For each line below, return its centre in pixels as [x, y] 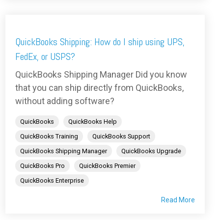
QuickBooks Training [49, 136]
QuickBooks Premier [107, 165]
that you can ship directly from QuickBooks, [99, 87]
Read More [178, 200]
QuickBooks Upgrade [151, 151]
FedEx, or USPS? [45, 56]
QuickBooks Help [93, 121]
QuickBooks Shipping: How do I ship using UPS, [100, 41]
